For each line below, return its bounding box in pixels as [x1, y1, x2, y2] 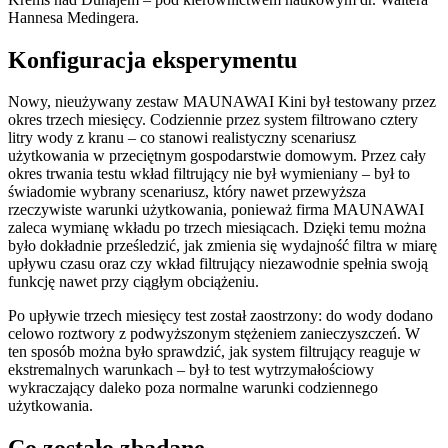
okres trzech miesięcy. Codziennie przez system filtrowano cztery [8, 111, 418, 129]
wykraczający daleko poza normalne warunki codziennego [8, 379, 378, 397]
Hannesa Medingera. [8, 8, 139, 26]
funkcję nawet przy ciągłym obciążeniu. [8, 273, 259, 291]
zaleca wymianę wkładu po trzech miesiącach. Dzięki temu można [8, 219, 426, 237]
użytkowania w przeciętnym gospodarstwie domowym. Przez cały [8, 147, 426, 165]
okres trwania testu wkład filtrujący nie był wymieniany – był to [8, 165, 410, 183]
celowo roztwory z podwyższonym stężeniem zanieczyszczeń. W [8, 325, 420, 343]
